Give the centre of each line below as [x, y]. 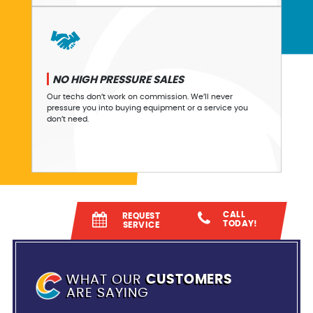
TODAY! [240, 223]
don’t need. [68, 119]
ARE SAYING [108, 293]
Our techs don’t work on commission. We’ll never [140, 96]
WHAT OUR [106, 279]
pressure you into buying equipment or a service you [148, 108]
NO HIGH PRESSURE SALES [118, 80]
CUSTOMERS [189, 279]
